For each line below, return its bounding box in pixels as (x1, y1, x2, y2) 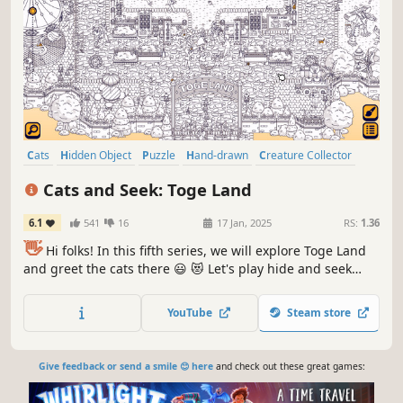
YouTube (167, 305, 219, 321)
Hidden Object (68, 147, 131, 163)
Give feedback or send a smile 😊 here (38, 360, 213, 373)
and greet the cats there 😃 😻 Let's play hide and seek (23, 260, 352, 278)
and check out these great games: (212, 360, 365, 373)
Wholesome (92, 171, 141, 187)
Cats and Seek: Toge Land (39, 177, 253, 201)
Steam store (282, 305, 356, 321)
